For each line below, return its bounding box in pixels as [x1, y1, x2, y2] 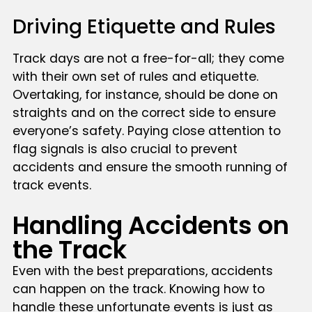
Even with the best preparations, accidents [12, 262, 273, 279]
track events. [12, 177, 91, 194]
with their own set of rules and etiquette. [12, 68, 258, 86]
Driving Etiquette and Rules [12, 13, 276, 41]
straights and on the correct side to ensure [12, 104, 276, 122]
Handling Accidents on [12, 208, 289, 242]
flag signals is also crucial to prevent [12, 141, 237, 158]
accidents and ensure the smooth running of [12, 159, 288, 176]
